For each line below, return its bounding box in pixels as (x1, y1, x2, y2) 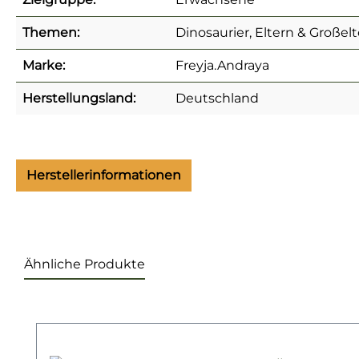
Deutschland (175, 90, 259, 106)
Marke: (22, 57, 65, 73)
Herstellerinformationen (26, 167, 181, 183)
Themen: (22, 24, 79, 40)
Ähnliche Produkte (24, 256, 145, 272)
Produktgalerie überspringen (35, 304, 223, 320)
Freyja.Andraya (175, 57, 269, 73)
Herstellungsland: (22, 90, 135, 106)
